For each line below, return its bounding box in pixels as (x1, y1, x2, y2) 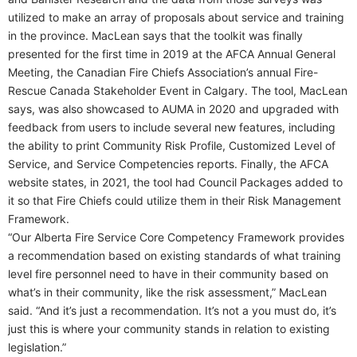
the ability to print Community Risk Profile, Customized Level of (8, 138, 335, 152)
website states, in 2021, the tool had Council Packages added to (8, 175, 343, 189)
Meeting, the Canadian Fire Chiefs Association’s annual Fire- (8, 65, 318, 79)
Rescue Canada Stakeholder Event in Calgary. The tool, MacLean (8, 83, 347, 97)
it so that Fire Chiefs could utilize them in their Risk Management (8, 193, 341, 207)
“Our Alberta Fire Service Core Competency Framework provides (8, 229, 344, 244)
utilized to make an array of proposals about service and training (8, 10, 344, 24)
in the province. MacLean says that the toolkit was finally (8, 28, 303, 42)
